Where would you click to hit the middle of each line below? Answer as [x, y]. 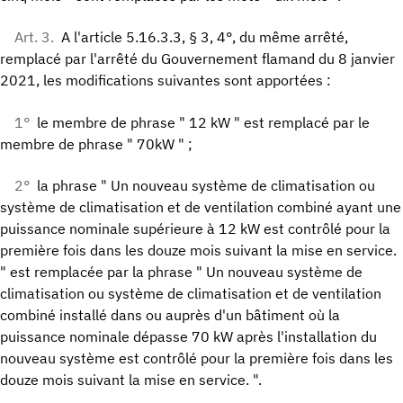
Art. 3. [34, 37]
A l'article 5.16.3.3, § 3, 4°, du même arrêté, [205, 37]
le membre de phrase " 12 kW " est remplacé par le [203, 122]
